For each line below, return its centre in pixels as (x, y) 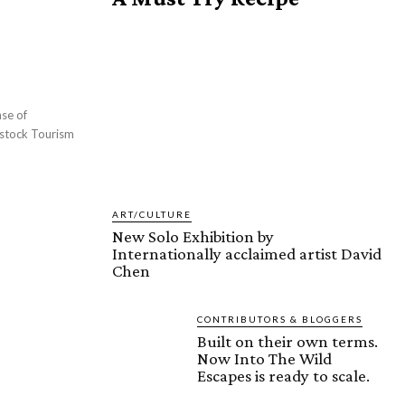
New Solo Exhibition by (193, 237)
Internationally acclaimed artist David (247, 254)
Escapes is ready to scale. (283, 376)
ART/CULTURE (152, 215)
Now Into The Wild (264, 359)
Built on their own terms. (287, 342)
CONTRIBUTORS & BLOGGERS (280, 320)
